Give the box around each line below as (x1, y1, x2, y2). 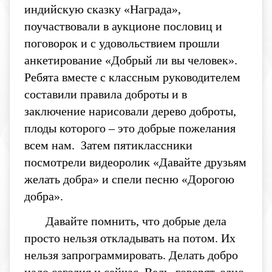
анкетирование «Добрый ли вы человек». (24, 53, 237, 67)
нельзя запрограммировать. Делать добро (24, 248, 238, 262)
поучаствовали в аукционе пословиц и (24, 19, 222, 33)
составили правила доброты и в (24, 87, 187, 101)
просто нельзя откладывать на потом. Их (24, 231, 236, 245)
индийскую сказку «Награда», (24, 2, 181, 16)
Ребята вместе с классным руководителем (24, 70, 240, 84)
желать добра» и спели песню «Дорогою (24, 172, 234, 186)
